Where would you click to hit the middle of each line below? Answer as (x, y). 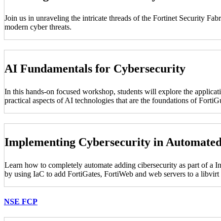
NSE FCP (21, 202)
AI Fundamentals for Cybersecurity (95, 69)
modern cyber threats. (38, 27)
